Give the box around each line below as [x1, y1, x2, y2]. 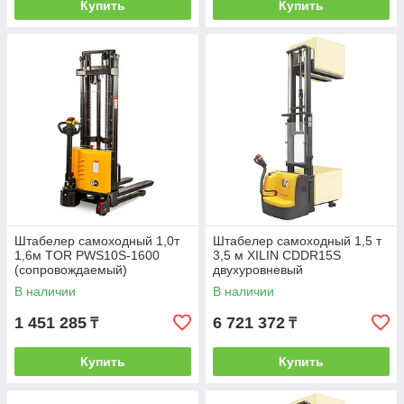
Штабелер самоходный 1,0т [14, 234, 179, 248]
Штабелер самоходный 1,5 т [213, 234, 381, 248]
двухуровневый [213, 262, 303, 277]
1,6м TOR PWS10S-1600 [14, 248, 160, 262]
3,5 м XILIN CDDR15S [213, 248, 341, 262]
